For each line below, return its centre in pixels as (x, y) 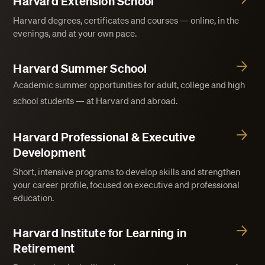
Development (50, 153)
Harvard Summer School (80, 69)
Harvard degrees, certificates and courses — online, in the (126, 20)
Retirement (44, 248)
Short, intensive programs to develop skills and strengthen (127, 172)
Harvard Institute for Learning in (100, 233)
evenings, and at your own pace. (75, 33)
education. (34, 198)
